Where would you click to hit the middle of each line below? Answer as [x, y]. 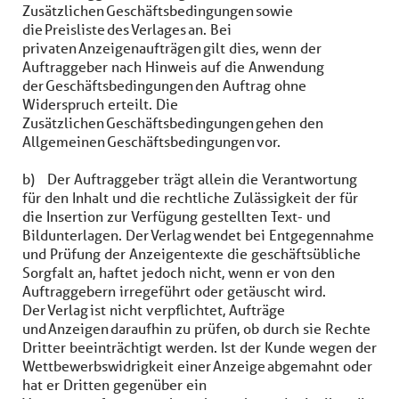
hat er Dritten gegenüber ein [114, 384]
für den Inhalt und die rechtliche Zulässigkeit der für [190, 197]
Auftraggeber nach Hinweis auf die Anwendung [173, 66]
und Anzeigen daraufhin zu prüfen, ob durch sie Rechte [196, 328]
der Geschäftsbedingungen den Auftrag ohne [164, 85]
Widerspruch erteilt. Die [100, 104]
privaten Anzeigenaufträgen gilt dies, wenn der [172, 48]
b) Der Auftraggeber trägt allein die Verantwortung [190, 179]
